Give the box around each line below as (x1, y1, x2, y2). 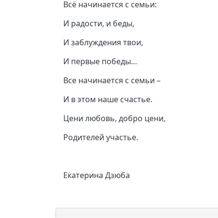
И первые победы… (63, 55, 137, 67)
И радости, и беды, (63, 18, 134, 29)
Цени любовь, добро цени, (63, 112, 165, 124)
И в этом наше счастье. (63, 93, 152, 105)
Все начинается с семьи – (63, 74, 161, 86)
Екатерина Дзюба (63, 169, 130, 181)
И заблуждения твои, (63, 36, 143, 48)
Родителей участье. (63, 131, 138, 143)
